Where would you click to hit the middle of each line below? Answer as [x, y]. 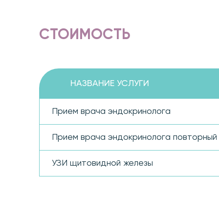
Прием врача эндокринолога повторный [134, 137]
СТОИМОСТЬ [85, 35]
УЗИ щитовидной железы [102, 163]
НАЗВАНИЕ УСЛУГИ [110, 84]
